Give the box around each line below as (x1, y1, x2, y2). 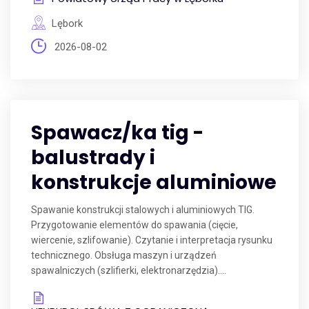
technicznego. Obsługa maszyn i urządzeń (31, 250, 217, 261)
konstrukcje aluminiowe (31, 169, 277, 196)
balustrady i (31, 144, 155, 171)
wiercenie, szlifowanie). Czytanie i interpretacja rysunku (31, 235, 272, 246)
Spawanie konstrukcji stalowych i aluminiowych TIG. (31, 204, 255, 215)
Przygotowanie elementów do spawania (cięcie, (31, 219, 238, 230)
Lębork (52, 17, 83, 30)
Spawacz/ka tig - (31, 119, 203, 146)
